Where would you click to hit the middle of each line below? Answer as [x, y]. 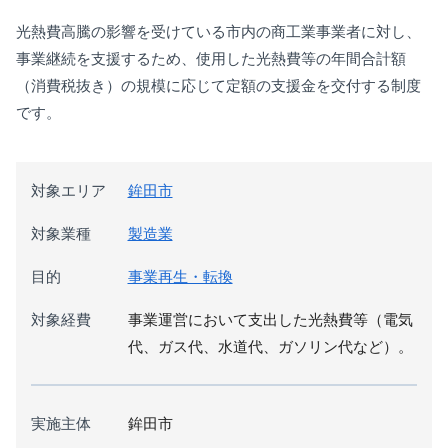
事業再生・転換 [180, 276]
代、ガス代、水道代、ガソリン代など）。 [270, 346]
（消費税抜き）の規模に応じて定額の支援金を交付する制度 [218, 85]
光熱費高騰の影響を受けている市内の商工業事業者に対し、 [218, 31]
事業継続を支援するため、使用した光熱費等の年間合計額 [211, 58]
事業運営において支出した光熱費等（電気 [270, 319]
